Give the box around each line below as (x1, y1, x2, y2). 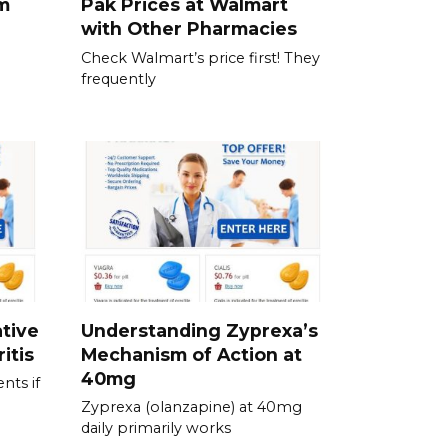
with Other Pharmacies (81, 17, 297, 39)
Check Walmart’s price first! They (81, 48, 320, 67)
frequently (81, 69, 156, 88)
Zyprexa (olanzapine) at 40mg (81, 398, 302, 417)
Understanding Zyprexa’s (81, 319, 318, 341)
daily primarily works (81, 419, 231, 438)
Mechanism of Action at (81, 343, 302, 365)
